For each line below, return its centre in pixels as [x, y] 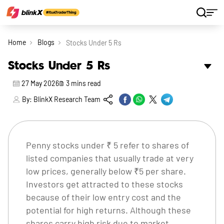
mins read [85, 83]
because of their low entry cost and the [103, 197]
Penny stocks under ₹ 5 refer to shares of [107, 145]
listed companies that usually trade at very [110, 158]
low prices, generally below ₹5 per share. [106, 171]
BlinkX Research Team [67, 99]
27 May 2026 [40, 83]
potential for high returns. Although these [108, 210]
